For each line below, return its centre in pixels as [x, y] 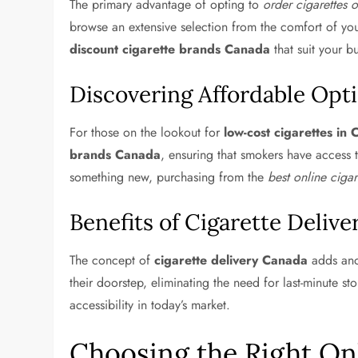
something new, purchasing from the [169, 177]
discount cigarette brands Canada [170, 49]
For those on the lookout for [147, 132]
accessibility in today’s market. [150, 305]
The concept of [112, 260]
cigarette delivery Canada [231, 260]
